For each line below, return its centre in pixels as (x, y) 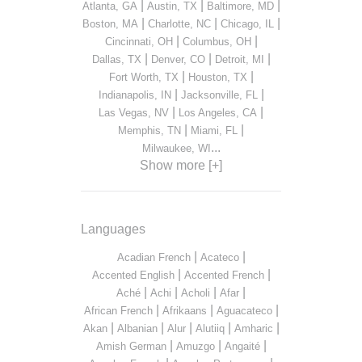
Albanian (137, 329)
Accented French (224, 276)
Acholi (196, 293)
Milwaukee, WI (176, 149)
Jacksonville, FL (219, 95)
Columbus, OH (217, 42)
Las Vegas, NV (134, 113)
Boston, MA (110, 24)
